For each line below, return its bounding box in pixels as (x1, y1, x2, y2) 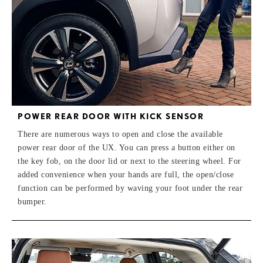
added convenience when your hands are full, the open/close (18, 170, 234, 179)
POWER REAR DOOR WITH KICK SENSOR (18, 111, 204, 121)
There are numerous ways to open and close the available (18, 129, 223, 139)
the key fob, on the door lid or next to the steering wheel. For (18, 156, 241, 166)
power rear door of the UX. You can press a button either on (18, 143, 235, 152)
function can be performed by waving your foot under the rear (18, 183, 242, 193)
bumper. (18, 197, 47, 206)
